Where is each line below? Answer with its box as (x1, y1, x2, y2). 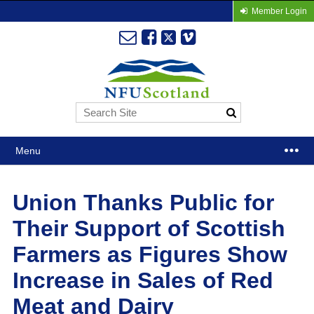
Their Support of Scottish (12, 216, 285, 242)
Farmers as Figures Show (12, 242, 287, 268)
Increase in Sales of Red (12, 268, 273, 294)
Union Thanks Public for (12, 190, 274, 216)
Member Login (251, 6, 307, 16)
